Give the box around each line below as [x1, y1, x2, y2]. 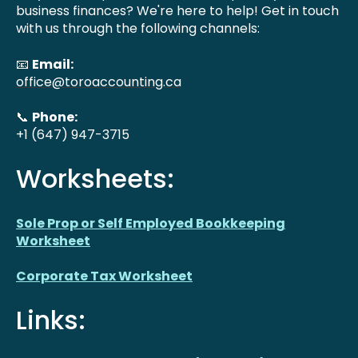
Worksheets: [16, 161, 174, 197]
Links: [16, 302, 86, 339]
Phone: [32, 107, 78, 126]
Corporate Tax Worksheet [16, 267, 193, 286]
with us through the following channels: [16, 19, 260, 38]
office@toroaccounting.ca [16, 72, 181, 91]
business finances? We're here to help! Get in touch [16, 2, 339, 21]
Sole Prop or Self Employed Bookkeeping [16, 213, 285, 233]
